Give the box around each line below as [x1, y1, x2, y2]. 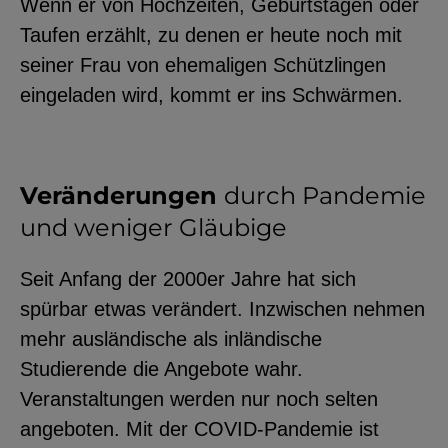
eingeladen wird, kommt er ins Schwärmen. [20, 83, 409, 106]
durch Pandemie [224, 180, 426, 210]
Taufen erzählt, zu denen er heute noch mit [20, 23, 402, 46]
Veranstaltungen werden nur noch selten [20, 387, 378, 410]
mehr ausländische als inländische [20, 327, 322, 350]
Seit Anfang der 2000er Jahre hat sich [20, 267, 356, 290]
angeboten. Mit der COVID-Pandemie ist [20, 417, 379, 440]
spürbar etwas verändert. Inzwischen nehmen [20, 297, 425, 320]
